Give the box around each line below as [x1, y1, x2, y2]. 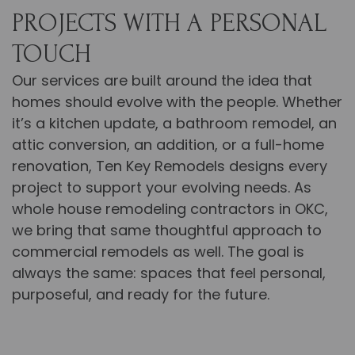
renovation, [12, 156, 96, 177]
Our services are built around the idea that [12, 71, 312, 91]
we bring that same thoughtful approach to [12, 220, 322, 241]
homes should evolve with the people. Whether [12, 92, 342, 113]
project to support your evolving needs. [12, 177, 290, 198]
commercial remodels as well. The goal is [12, 242, 304, 262]
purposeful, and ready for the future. [12, 284, 269, 305]
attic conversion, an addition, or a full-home [12, 135, 324, 155]
